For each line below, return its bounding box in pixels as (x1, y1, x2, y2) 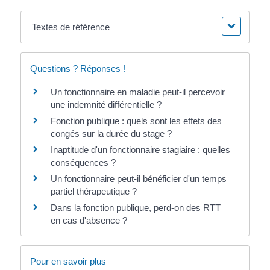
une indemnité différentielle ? (50, 99, 162, 110)
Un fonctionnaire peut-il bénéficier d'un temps (50, 174, 227, 184)
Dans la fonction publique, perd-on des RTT (50, 202, 221, 213)
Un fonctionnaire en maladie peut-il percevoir (50, 87, 225, 98)
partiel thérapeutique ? (50, 186, 137, 197)
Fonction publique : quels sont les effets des (50, 116, 222, 127)
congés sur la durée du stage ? (50, 128, 172, 139)
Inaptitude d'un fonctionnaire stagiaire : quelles (50, 145, 230, 155)
